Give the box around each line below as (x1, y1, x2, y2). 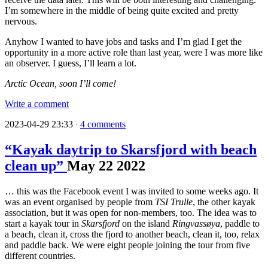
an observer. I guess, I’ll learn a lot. (5, 58, 136, 69)
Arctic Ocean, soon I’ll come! (5, 78, 116, 89)
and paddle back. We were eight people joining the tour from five (5, 240, 250, 251)
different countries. (5, 251, 75, 261)
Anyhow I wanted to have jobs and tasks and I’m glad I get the (5, 36, 242, 47)
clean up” (5, 158, 67, 174)
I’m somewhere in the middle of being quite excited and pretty (5, 5, 239, 16)
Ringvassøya (172, 218, 220, 229)
